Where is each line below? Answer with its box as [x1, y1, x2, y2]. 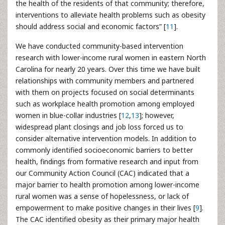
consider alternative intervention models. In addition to [16, 134, 196, 143]
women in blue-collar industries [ [16, 110, 121, 120]
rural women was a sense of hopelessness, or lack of [16, 191, 189, 201]
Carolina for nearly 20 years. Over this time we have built [16, 64, 200, 74]
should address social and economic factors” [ [16, 22, 166, 31]
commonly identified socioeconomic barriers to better [16, 145, 193, 155]
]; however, [139, 110, 174, 120]
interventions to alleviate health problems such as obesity [16, 10, 205, 20]
